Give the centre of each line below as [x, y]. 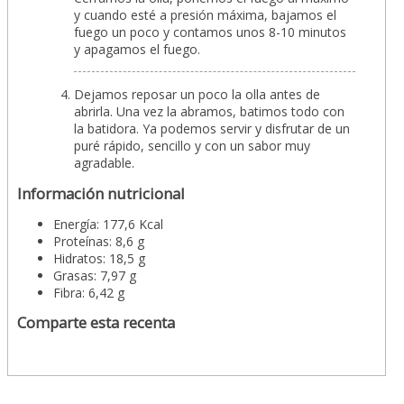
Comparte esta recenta [96, 323]
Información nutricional [101, 194]
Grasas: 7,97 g [95, 276]
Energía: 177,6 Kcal [108, 225]
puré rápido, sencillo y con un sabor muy [192, 146]
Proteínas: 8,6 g [99, 242]
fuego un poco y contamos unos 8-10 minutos [210, 32]
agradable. [104, 163]
